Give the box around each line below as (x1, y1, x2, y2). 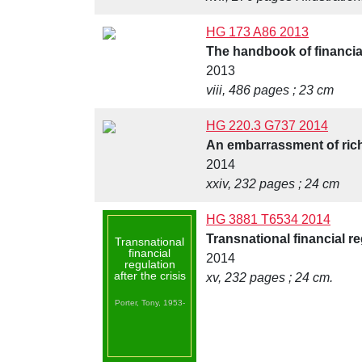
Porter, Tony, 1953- (114, 298, 185, 308)
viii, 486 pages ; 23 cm (206, 83, 334, 98)
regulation (124, 258, 175, 271)
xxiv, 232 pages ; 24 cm (206, 177, 339, 192)
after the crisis (113, 269, 186, 283)
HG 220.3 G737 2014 (206, 119, 328, 133)
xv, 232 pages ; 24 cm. (206, 271, 333, 285)
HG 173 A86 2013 (206, 25, 309, 40)
